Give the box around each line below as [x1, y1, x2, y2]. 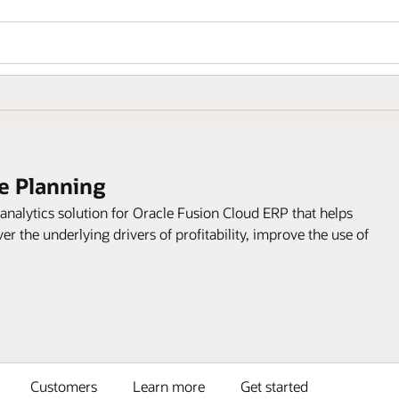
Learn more [133, 377, 205, 395]
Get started [240, 377, 308, 395]
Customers [30, 377, 97, 395]
